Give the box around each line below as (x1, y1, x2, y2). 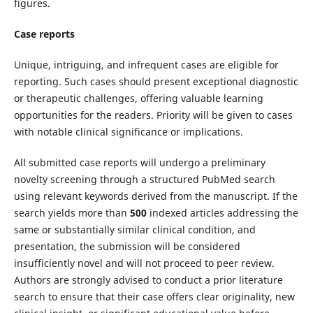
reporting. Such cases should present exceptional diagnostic (13, 75, 298, 89)
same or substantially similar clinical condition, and (13, 223, 256, 237)
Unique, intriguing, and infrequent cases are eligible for (13, 58, 279, 72)
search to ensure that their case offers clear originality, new (13, 290, 295, 304)
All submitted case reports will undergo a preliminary (13, 156, 265, 170)
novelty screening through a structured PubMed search (13, 173, 275, 187)
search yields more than (13, 206, 130, 220)
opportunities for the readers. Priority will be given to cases (13, 108, 293, 122)
